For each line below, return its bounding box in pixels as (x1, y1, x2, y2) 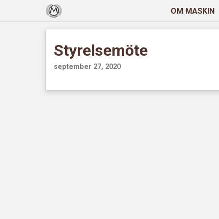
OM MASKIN (170, 6, 215, 16)
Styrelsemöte (54, 41, 148, 60)
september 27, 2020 (54, 62, 121, 71)
